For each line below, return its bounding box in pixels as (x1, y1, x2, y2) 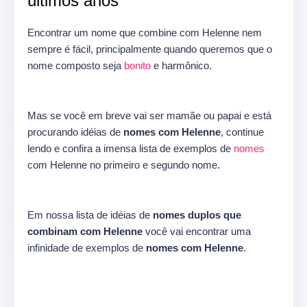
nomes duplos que (153, 209, 241, 221)
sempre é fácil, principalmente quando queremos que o (27, 43, 272, 56)
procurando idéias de (27, 126, 123, 138)
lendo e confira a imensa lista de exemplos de (27, 143, 234, 155)
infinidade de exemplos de (27, 242, 146, 254)
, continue (221, 126, 264, 138)
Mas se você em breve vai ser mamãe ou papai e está (27, 110, 271, 122)
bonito (124, 60, 153, 72)
